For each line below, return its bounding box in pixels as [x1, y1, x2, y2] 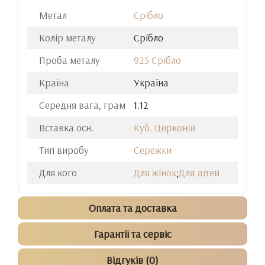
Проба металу [39, 54, 100, 66]
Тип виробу [39, 144, 89, 156]
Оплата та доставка [88, 201, 177, 215]
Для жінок [134, 166, 176, 179]
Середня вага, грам [39, 99, 125, 111]
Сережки [134, 144, 172, 156]
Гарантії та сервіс [93, 227, 172, 241]
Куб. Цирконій [134, 121, 195, 134]
